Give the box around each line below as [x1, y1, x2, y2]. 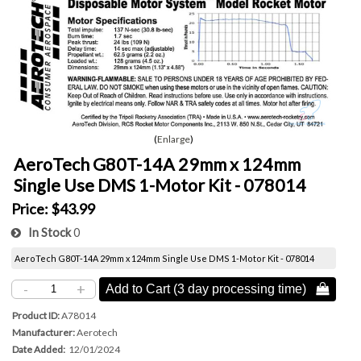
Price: [11, 199, 49, 218]
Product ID [12, 309, 58, 322]
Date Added [12, 342, 64, 355]
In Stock [21, 225, 72, 239]
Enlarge [156, 132, 190, 145]
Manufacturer [12, 326, 73, 338]
